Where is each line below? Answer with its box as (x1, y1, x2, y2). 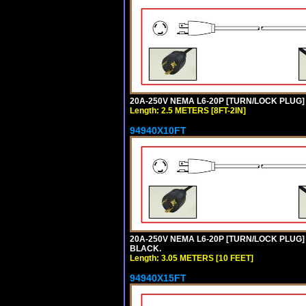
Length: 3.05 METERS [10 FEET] (130, 253, 253, 263)
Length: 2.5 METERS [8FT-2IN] (130, 105, 246, 115)
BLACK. (130, 243, 161, 253)
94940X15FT (130, 272, 186, 283)
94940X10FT (130, 124, 186, 136)
